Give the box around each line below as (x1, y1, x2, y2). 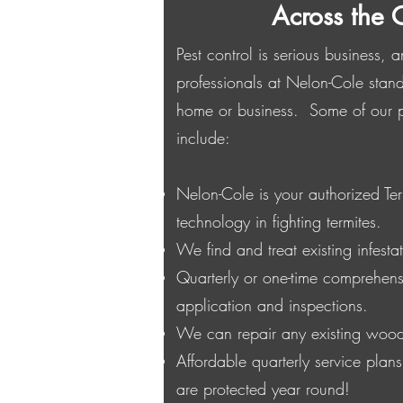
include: (176, 127, 240, 148)
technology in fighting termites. (176, 210, 381, 232)
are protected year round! (176, 378, 350, 399)
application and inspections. (176, 294, 368, 316)
